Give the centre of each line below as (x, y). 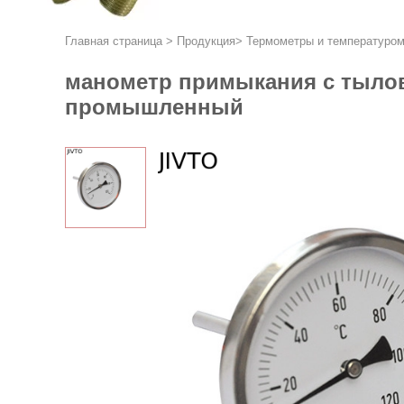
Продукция (206, 41)
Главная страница (114, 41)
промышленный (154, 107)
